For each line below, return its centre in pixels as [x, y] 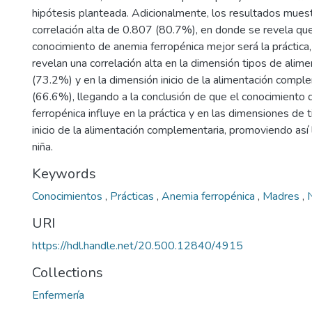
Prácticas [133, 196]
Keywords [64, 174]
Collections [68, 273]
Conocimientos [69, 196]
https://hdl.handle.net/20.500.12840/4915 [138, 246]
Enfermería [58, 295]
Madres [282, 196]
